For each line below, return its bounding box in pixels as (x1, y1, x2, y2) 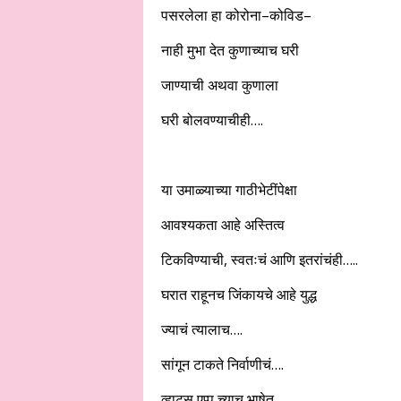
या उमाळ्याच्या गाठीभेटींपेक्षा (160, 180, 297, 200)
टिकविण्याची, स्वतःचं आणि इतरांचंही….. (160, 250, 358, 269)
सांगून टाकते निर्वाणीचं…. (160, 354, 284, 374)
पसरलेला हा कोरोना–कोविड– (160, 5, 311, 25)
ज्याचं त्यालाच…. (160, 320, 243, 339)
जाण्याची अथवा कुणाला (160, 75, 278, 95)
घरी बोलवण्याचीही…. (160, 110, 263, 130)
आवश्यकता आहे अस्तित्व (160, 215, 285, 235)
